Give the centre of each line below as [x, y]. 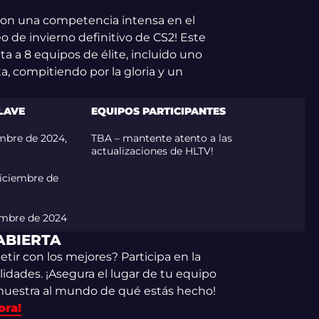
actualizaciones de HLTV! [152, 151]
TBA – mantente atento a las [161, 138]
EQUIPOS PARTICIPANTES [158, 111]
